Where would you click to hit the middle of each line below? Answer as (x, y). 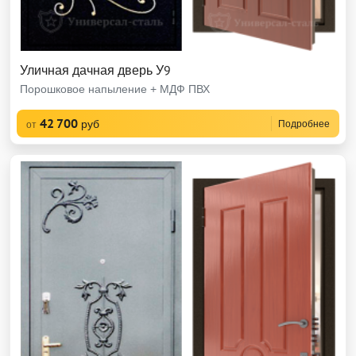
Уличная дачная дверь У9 (95, 70)
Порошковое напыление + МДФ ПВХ (115, 89)
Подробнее (304, 124)
